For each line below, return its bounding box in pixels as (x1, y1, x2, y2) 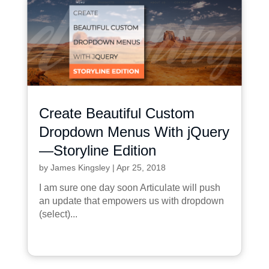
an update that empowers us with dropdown (38, 196, 224, 207)
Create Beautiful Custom (38, 105, 195, 122)
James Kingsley (50, 163, 110, 173)
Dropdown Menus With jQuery (38, 124, 229, 141)
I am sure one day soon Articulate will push (38, 183, 220, 193)
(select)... (38, 209, 77, 220)
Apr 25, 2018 (116, 163, 166, 173)
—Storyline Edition (38, 142, 156, 159)
